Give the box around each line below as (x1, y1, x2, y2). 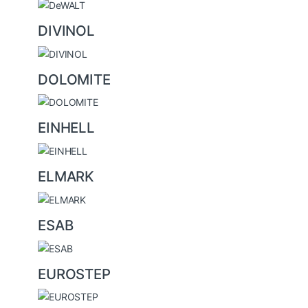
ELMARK (38, 168, 95, 186)
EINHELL (38, 119, 96, 137)
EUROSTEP (38, 265, 111, 283)
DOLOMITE (38, 70, 111, 88)
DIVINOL (38, 22, 96, 40)
